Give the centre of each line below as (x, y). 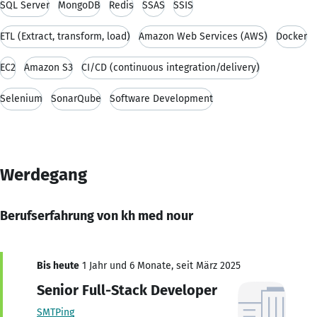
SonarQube (76, 98)
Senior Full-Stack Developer (127, 290)
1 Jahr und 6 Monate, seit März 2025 (160, 265)
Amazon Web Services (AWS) (203, 36)
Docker (292, 36)
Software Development (161, 98)
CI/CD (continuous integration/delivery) (171, 67)
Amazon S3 (48, 67)
